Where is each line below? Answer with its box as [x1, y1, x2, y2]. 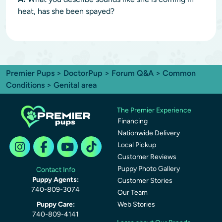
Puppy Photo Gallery [117, 165, 180, 173]
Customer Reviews [117, 153, 176, 161]
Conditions [6, 80, 45, 90]
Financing [117, 117, 148, 125]
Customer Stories [117, 176, 172, 185]
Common [163, 68, 196, 78]
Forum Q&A [111, 68, 154, 78]
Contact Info [36, 166, 75, 174]
